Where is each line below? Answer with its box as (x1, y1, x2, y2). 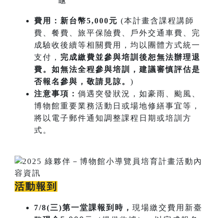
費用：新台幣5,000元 (34, 16, 118, 25)
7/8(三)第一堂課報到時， (34, 203, 132, 212)
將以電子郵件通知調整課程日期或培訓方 (34, 113, 192, 122)
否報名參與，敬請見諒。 (34, 77, 130, 86)
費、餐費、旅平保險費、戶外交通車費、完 (34, 28, 200, 37)
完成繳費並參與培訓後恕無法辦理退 (60, 53, 200, 61)
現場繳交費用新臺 (132, 203, 202, 212)
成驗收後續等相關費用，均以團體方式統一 (34, 40, 200, 49)
